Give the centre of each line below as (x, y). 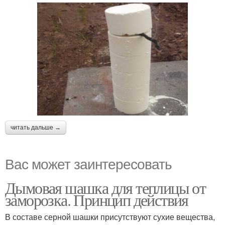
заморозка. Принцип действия (97, 200)
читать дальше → (36, 128)
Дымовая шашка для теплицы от (105, 188)
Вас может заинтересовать (88, 163)
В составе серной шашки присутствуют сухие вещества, (110, 217)
